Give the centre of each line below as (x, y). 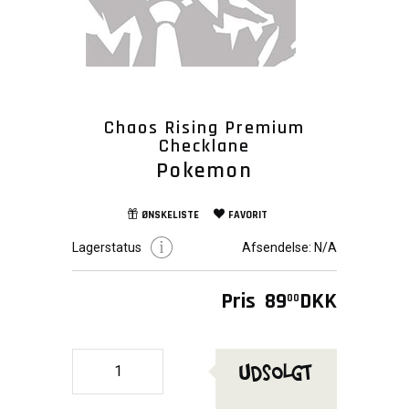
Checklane (204, 146)
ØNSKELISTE (170, 215)
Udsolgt (276, 371)
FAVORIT (248, 215)
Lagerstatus (107, 247)
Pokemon (204, 171)
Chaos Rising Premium (204, 128)
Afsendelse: (277, 247)
